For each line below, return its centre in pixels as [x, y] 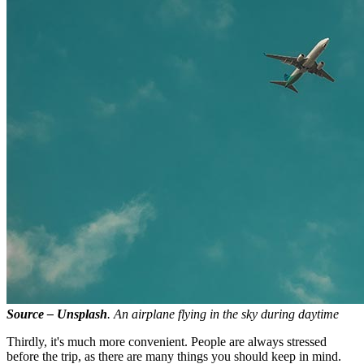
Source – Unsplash [57, 314]
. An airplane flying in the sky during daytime [223, 314]
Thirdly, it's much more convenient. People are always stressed [167, 342]
